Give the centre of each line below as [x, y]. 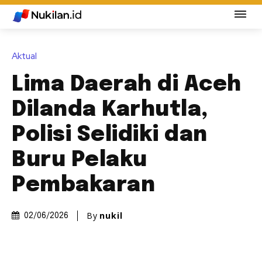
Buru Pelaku [80, 161]
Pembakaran [83, 186]
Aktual [24, 56]
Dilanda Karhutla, [110, 110]
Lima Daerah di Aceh [127, 85]
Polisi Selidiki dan [110, 135]
